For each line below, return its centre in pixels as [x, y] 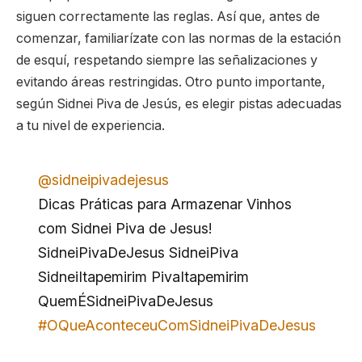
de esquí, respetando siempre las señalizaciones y [167, 61]
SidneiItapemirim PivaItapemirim [143, 276]
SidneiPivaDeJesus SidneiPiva [138, 252]
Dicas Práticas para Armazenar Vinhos [164, 204]
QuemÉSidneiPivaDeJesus [125, 301]
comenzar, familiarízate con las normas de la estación [179, 39]
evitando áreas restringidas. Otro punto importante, [171, 82]
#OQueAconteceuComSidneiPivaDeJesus [177, 325]
